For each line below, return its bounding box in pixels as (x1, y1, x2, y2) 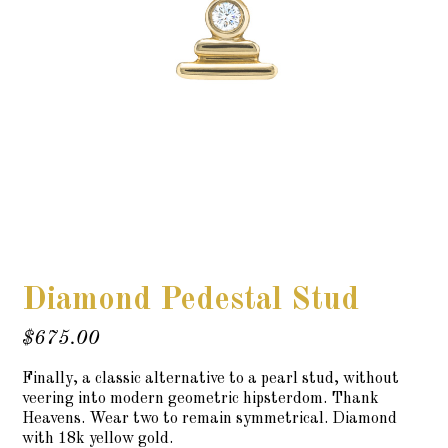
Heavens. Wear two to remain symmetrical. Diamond (22, 411, 398, 428)
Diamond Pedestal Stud (22, 285, 360, 318)
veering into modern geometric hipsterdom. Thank (22, 391, 380, 408)
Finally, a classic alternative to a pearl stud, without (22, 371, 400, 388)
